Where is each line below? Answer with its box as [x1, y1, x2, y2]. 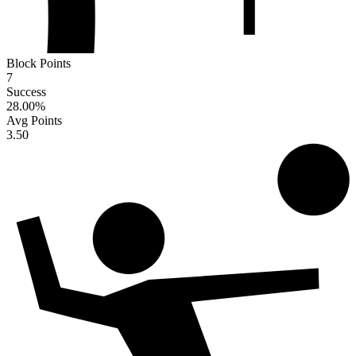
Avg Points [6, 113, 62, 127]
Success [6, 84, 46, 99]
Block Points [6, 56, 71, 70]
